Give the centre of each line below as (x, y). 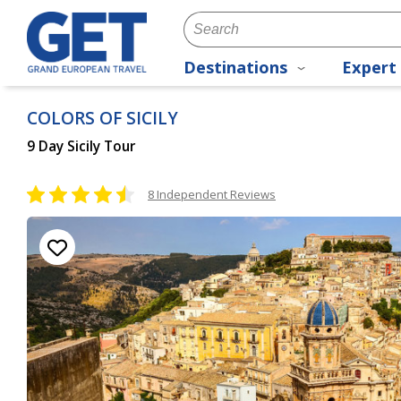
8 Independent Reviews (212, 194)
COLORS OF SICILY (102, 118)
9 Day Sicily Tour (81, 146)
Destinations (238, 68)
